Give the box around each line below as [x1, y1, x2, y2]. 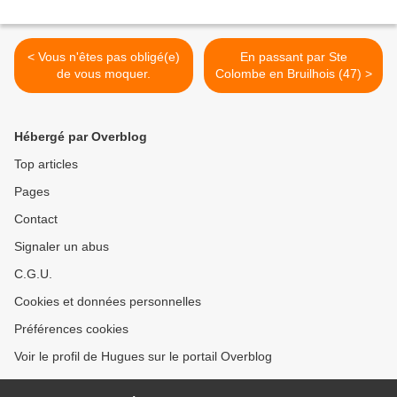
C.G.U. [14, 267, 52, 282]
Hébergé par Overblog [14, 129, 147, 144]
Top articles [14, 157, 78, 172]
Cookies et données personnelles [14, 294, 201, 309]
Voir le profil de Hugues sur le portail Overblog [14, 349, 272, 364]
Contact [14, 212, 58, 227]
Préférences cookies [14, 322, 128, 337]
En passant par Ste [239, 50, 347, 65]
